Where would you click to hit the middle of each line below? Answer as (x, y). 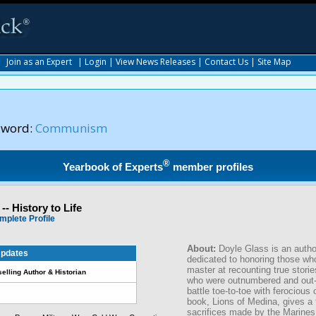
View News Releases (156, 62)
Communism (71, 128)
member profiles (212, 167)
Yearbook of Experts (113, 167)
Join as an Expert (39, 62)
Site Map (274, 62)
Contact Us (226, 62)
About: (203, 249)
